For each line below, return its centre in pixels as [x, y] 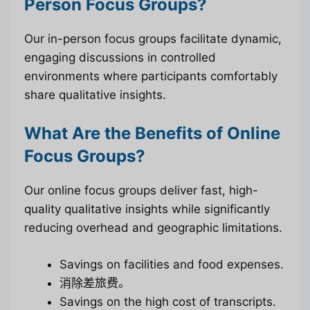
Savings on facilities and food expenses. [172, 264]
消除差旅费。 [95, 283]
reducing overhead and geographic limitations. [153, 228]
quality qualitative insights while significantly [147, 209]
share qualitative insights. [95, 94]
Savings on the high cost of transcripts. [168, 301]
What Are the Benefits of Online [152, 134]
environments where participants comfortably [151, 76]
